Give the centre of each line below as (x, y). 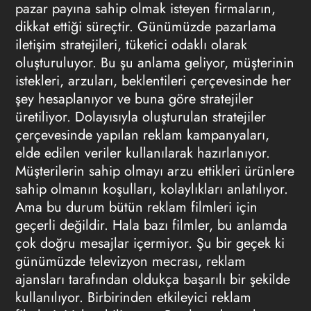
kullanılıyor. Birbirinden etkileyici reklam (133, 297)
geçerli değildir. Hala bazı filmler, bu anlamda (151, 225)
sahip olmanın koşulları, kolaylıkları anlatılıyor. (151, 189)
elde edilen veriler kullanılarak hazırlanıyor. (142, 153)
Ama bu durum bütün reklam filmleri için (136, 207)
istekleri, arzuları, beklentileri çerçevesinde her (153, 81)
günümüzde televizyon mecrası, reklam (130, 261)
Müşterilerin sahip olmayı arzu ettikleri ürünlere (154, 171)
